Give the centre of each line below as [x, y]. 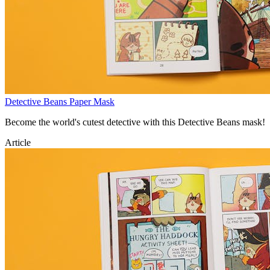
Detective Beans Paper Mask [60, 101]
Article [18, 142]
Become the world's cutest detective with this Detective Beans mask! [135, 122]
